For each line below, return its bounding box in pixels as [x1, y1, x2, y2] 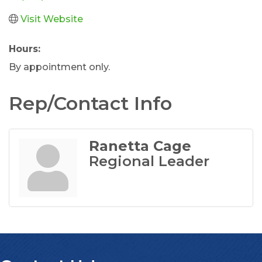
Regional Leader [89, 152, 209, 170]
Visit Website [20, 13, 83, 25]
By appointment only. [9, 61, 110, 73]
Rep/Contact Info [9, 91, 172, 115]
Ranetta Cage [89, 137, 191, 154]
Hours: [9, 43, 40, 54]
